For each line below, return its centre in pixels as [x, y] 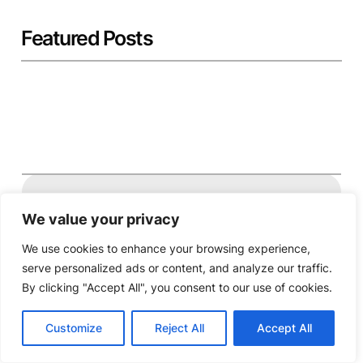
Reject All [179, 328]
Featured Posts [87, 38]
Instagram [243, 211]
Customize [73, 328]
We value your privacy [101, 219]
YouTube [268, 211]
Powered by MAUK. [181, 257]
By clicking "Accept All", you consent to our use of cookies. [177, 287]
